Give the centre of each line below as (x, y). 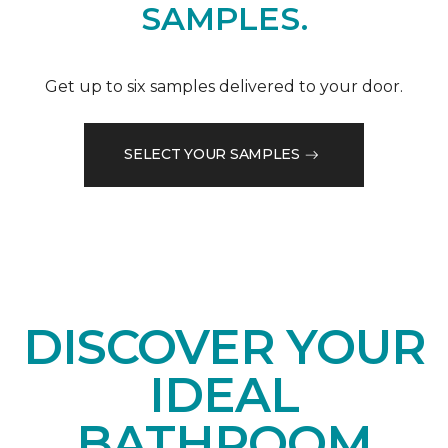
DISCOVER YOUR (224, 346)
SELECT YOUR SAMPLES (212, 154)
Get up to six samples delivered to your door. (224, 86)
